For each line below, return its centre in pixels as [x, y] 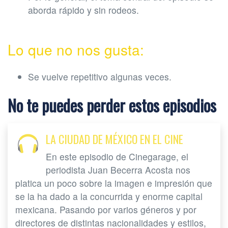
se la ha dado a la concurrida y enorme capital [109, 196]
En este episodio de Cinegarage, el [117, 157]
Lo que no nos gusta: [76, 50]
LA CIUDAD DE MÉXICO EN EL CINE [115, 139]
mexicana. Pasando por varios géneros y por [106, 210]
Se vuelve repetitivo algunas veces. [100, 77]
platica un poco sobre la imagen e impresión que [114, 183]
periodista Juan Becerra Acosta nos [118, 170]
